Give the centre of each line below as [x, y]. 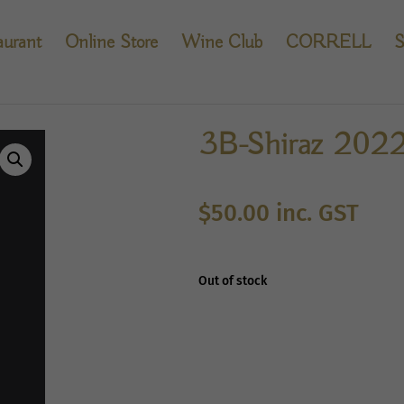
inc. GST [317, 213]
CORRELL [328, 42]
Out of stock [232, 281]
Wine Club [222, 42]
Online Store [111, 42]
